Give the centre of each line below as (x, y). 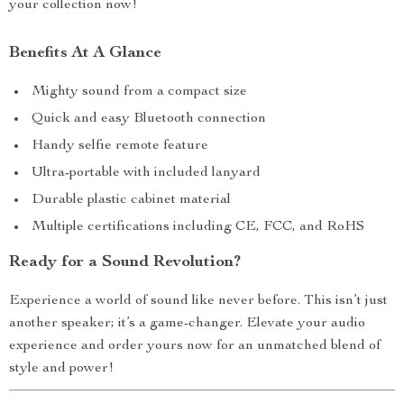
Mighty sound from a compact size (139, 92)
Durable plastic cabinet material (131, 200)
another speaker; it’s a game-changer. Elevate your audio (187, 324)
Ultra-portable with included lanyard (146, 173)
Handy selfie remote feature (120, 146)
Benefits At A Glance (85, 53)
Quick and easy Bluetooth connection (149, 119)
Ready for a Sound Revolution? (125, 262)
